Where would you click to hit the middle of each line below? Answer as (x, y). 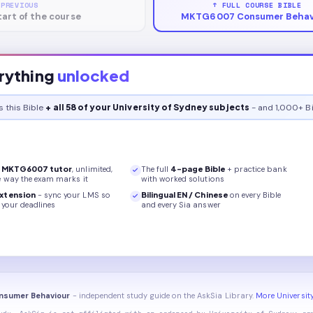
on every (245, 195)
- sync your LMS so (74, 195)
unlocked (93, 75)
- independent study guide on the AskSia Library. (162, 296)
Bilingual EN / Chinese (184, 194)
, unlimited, (92, 169)
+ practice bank (256, 169)
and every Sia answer (181, 204)
